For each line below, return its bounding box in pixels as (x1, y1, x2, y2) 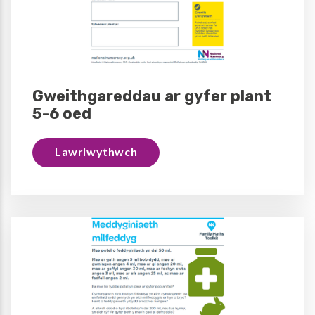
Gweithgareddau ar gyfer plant (32, 86, 271, 105)
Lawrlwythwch (55, 144, 138, 158)
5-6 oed (32, 103, 91, 123)
